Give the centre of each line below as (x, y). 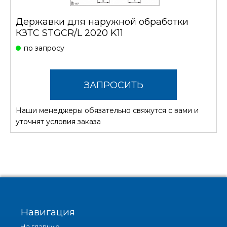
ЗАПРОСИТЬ (113, 85)
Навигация (48, 212)
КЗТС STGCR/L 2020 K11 (69, 33)
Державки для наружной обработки (102, 22)
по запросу (44, 48)
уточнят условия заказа (58, 121)
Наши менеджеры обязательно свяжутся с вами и (107, 110)
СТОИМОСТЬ (113, 115)
